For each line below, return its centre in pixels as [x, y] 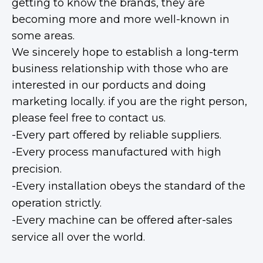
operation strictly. [57, 203]
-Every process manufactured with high [117, 152]
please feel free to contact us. [89, 118]
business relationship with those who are [120, 69]
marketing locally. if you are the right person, [129, 102]
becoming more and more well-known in [121, 19]
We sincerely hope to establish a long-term [125, 52]
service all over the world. [78, 237]
